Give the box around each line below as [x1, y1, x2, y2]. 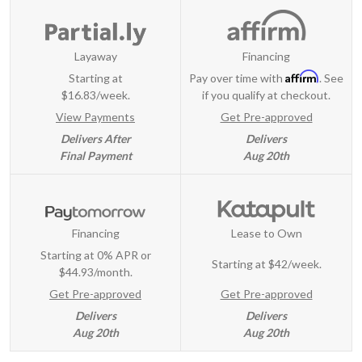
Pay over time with [189, 70, 285, 85]
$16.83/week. [61, 87, 130, 102]
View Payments [56, 109, 135, 124]
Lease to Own [230, 226, 302, 241]
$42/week [267, 256, 319, 271]
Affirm [285, 69, 319, 83]
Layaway [74, 48, 117, 63]
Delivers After [60, 131, 131, 145]
